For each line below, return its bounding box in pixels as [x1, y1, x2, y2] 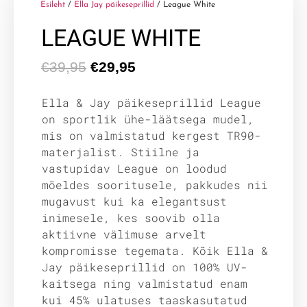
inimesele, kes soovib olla [42, 210, 220, 225]
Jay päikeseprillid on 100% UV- [42, 259, 247, 274]
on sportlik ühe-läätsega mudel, [42, 111, 254, 126]
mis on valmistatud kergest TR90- [42, 127, 261, 143]
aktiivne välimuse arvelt [42, 226, 206, 241]
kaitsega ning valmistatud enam [42, 275, 247, 291]
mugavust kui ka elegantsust [42, 193, 227, 208]
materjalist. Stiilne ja [42, 144, 199, 159]
